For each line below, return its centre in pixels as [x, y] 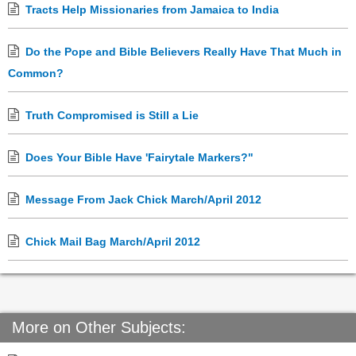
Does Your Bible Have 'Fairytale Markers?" [139, 158]
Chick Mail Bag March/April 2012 [113, 242]
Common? [36, 74]
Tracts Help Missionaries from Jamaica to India [152, 10]
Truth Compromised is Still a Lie [112, 116]
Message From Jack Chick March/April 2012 [143, 200]
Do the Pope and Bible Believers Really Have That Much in [184, 52]
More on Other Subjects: [99, 328]
